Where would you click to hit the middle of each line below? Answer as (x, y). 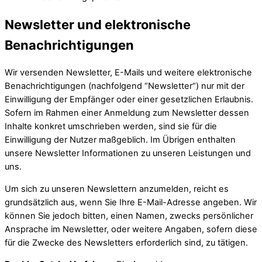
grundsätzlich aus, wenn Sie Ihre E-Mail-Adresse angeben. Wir (131, 202)
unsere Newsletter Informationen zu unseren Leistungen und (128, 154)
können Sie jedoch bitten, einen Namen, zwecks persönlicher (129, 216)
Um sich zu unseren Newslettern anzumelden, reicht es (117, 189)
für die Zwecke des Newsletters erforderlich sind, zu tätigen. (126, 242)
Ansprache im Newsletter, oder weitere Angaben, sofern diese (131, 229)
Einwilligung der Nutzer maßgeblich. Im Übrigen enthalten (120, 140)
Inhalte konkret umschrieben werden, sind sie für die (111, 127)
